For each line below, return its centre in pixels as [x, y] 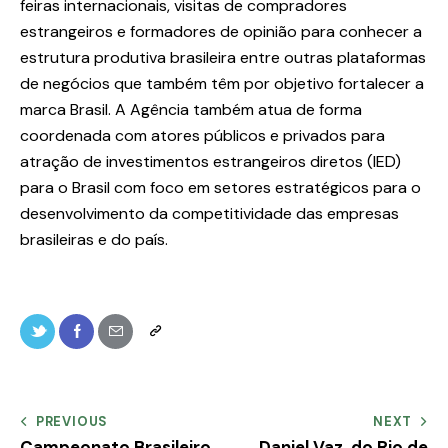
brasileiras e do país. [94, 240]
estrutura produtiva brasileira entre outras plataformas [223, 58]
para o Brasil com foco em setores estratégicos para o [220, 188]
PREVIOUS [72, 421]
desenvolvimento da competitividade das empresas [209, 214]
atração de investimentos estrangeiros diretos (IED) [210, 162]
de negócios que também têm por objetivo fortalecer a [222, 84]
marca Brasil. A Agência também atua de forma [191, 110]
